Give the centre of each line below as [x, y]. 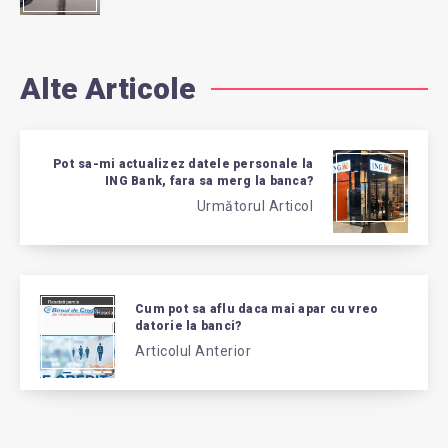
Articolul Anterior [193, 350]
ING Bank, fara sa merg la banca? [209, 180]
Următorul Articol [254, 205]
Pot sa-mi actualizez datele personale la [183, 163]
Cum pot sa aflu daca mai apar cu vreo [257, 308]
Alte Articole [108, 89]
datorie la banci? [188, 325]
